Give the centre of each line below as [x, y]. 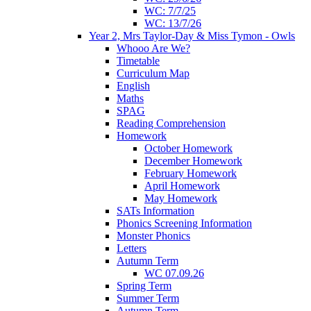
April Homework [182, 185]
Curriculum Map [153, 73]
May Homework [181, 198]
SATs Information [155, 210]
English [133, 85]
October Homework [188, 148]
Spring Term [144, 285]
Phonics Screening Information [184, 223]
